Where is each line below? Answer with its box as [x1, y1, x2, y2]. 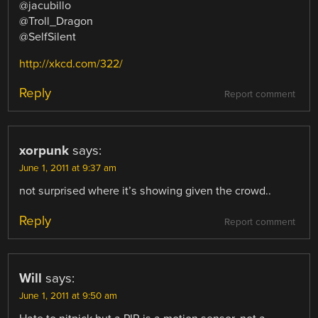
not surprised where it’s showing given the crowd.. [19, 184, 272, 199]
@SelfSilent [19, 30, 77, 45]
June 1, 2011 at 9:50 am [19, 290, 118, 302]
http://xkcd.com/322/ [19, 57, 124, 72]
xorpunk [19, 143, 70, 159]
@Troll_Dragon [19, 14, 94, 29]
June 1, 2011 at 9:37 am [19, 163, 117, 175]
